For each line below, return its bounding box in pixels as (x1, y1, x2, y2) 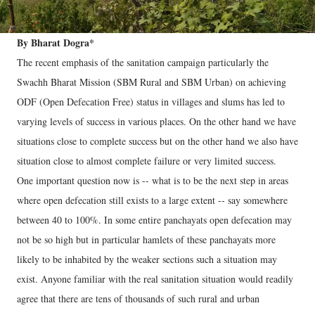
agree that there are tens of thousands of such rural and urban (17, 291, 259, 305)
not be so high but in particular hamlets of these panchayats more (17, 232, 276, 246)
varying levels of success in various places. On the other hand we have (17, 114, 296, 128)
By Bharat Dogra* (17, 34, 98, 50)
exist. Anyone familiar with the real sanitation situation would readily (17, 271, 293, 285)
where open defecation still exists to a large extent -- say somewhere (17, 193, 288, 207)
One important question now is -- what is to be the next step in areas (17, 173, 288, 187)
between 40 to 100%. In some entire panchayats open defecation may (17, 212, 292, 226)
